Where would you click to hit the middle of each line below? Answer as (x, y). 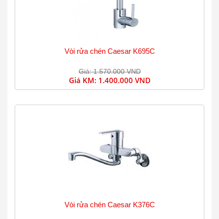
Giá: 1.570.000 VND (109, 71)
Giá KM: (83, 80)
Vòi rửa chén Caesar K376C (109, 205)
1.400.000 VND (124, 80)
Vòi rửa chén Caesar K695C (109, 51)
